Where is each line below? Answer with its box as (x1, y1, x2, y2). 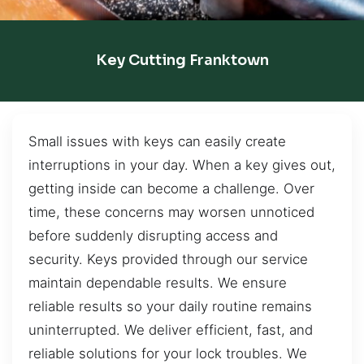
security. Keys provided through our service (28, 250, 308, 267)
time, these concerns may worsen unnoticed (28, 203, 314, 220)
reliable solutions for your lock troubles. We (28, 344, 307, 362)
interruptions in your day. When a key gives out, (28, 156, 336, 173)
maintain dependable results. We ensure (28, 274, 287, 291)
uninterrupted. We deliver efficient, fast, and (28, 321, 313, 338)
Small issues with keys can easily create (28, 132, 286, 149)
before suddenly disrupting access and (28, 227, 278, 244)
